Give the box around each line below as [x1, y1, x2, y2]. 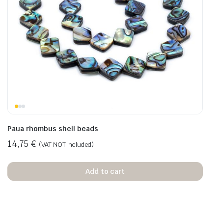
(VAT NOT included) [38, 140, 94, 149]
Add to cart [85, 166, 125, 176]
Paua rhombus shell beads [7, 124, 98, 134]
